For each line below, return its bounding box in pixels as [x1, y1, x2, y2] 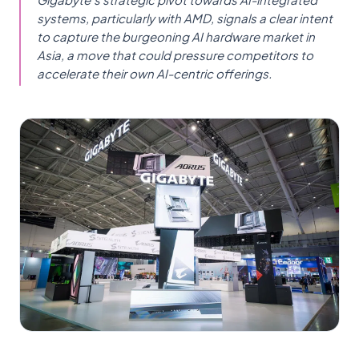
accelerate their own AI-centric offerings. [37, 65, 272, 81]
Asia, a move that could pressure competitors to [37, 46, 313, 63]
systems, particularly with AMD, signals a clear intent [37, 10, 333, 26]
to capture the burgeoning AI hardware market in [37, 28, 315, 44]
